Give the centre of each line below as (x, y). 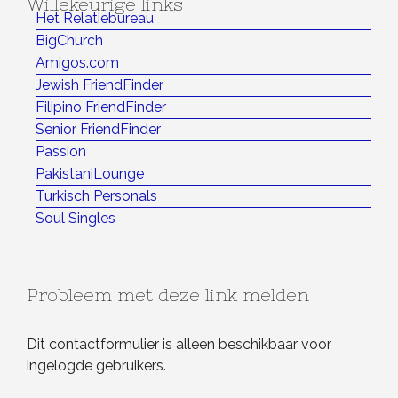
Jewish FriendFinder (99, 85)
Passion (61, 152)
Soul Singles (76, 219)
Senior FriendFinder (98, 130)
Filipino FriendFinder (101, 107)
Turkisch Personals (96, 196)
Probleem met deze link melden (168, 295)
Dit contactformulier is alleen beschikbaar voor (179, 345)
